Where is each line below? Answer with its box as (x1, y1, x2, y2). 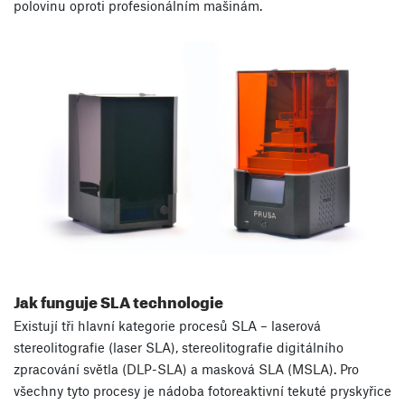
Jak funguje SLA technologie (14, 287, 223, 313)
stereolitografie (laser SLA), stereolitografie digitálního (14, 339, 344, 356)
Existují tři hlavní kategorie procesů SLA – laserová (14, 317, 321, 334)
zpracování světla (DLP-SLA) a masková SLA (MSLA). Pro (14, 361, 359, 378)
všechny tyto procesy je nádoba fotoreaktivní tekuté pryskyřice (14, 382, 391, 400)
